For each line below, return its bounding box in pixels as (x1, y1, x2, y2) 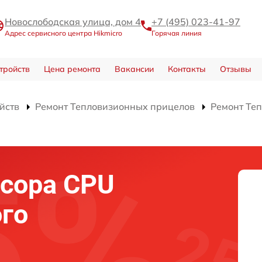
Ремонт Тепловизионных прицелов (35, 100, 195, 112)
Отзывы (219, 63, 251, 74)
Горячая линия (151, 28, 202, 37)
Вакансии (114, 63, 154, 74)
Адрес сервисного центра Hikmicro (5, 28, 122, 37)
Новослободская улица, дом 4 (5, 15, 141, 27)
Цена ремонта (43, 63, 101, 74)
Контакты (167, 63, 206, 74)
